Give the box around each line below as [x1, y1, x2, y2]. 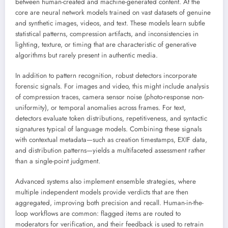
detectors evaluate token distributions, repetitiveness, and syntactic [15, 113, 207, 124]
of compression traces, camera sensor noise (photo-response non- [15, 92, 204, 102]
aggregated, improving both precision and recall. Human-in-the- [15, 198, 204, 208]
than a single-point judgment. [15, 156, 100, 166]
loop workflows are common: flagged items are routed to [15, 209, 181, 219]
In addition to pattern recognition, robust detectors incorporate [15, 71, 197, 81]
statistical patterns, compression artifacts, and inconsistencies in [15, 29, 198, 39]
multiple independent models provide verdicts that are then [15, 187, 188, 197]
